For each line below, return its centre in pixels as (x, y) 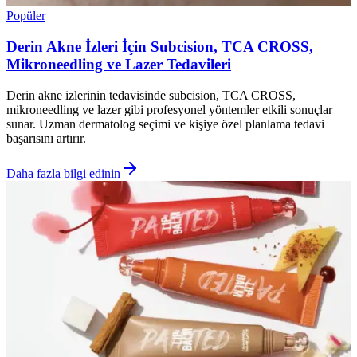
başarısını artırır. (46, 138)
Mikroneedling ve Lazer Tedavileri (119, 64)
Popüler (26, 16)
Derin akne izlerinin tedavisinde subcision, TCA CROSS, (151, 95)
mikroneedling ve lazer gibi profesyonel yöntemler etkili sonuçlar (169, 109)
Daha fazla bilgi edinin (63, 173)
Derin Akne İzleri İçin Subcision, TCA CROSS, (160, 46)
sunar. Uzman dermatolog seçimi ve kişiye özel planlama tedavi (165, 124)
